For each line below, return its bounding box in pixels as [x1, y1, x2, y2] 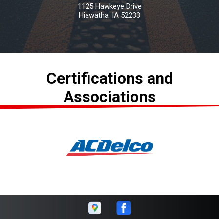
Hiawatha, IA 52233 [79, 10, 140, 20]
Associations [63, 87, 156, 106]
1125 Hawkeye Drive [77, 1, 142, 11]
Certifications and [46, 68, 173, 88]
